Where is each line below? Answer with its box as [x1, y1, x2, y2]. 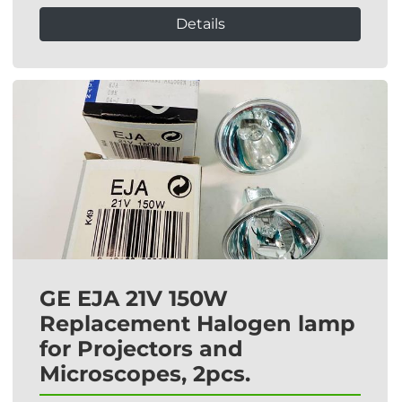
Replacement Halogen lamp [39, 310, 355, 336]
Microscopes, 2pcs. [39, 361, 250, 387]
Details [175, 15, 225, 32]
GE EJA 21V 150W [39, 285, 228, 311]
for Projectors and [39, 336, 243, 362]
